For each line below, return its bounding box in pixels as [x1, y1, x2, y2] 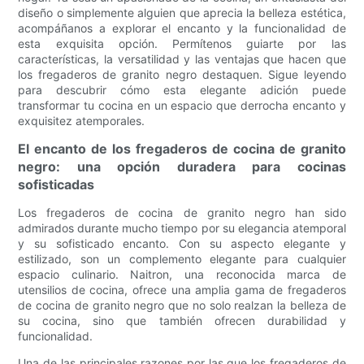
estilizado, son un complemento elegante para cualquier [18, 251, 346, 266]
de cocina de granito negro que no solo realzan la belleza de [18, 297, 346, 312]
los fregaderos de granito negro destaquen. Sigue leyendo [18, 67, 346, 81]
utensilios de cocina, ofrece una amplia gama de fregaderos [18, 282, 346, 297]
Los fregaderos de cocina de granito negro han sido [18, 205, 346, 219]
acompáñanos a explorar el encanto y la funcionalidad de [18, 20, 346, 35]
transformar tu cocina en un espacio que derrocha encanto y [18, 97, 346, 112]
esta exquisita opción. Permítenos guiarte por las [18, 36, 346, 50]
